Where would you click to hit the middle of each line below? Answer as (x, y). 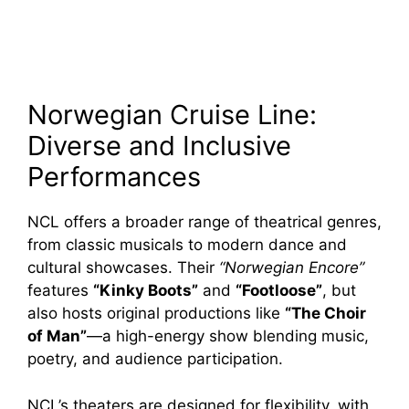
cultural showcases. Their (123, 268)
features (60, 291)
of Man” (57, 336)
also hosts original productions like (156, 314)
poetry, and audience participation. (155, 359)
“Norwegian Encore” (292, 268)
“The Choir (325, 314)
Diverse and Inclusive (159, 146)
